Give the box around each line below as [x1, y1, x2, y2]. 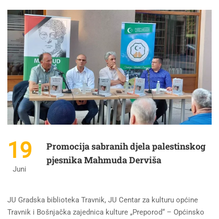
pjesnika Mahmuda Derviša [46, 154, 161, 166]
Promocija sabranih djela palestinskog [46, 140, 206, 153]
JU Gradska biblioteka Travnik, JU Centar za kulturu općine [7, 196, 198, 205]
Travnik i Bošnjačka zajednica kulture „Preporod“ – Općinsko [7, 208, 204, 217]
